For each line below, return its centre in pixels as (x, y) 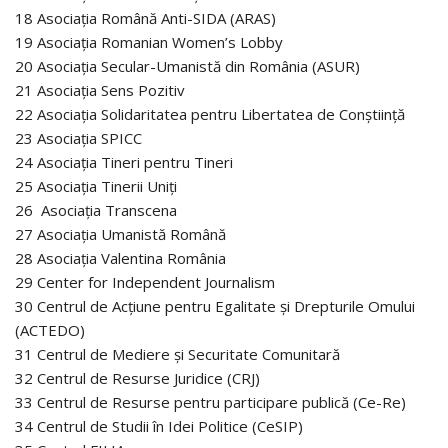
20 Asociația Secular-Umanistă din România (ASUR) (187, 65)
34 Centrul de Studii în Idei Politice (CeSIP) (159, 425)
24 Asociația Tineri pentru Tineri (124, 161)
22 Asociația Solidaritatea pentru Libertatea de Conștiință (210, 113)
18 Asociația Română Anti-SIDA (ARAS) (145, 17)
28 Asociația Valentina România (120, 257)
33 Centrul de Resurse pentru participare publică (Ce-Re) (210, 401)
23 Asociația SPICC (78, 137)
